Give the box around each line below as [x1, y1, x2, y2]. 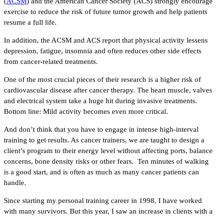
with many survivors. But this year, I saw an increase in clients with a [4, 207, 213, 215]
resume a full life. [4, 18, 57, 26]
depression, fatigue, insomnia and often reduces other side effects [4, 46, 201, 55]
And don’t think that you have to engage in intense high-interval [4, 125, 199, 133]
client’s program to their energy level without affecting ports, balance [4, 146, 213, 155]
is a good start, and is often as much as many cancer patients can [4, 168, 199, 176]
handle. [4, 178, 26, 186]
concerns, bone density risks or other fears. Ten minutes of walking [4, 157, 209, 165]
